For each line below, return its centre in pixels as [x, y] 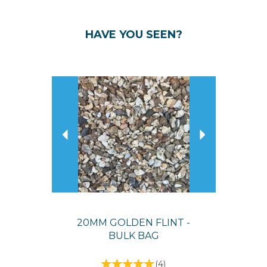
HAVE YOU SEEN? [133, 35]
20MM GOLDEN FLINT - [133, 223]
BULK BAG [133, 236]
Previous [87, 76]
